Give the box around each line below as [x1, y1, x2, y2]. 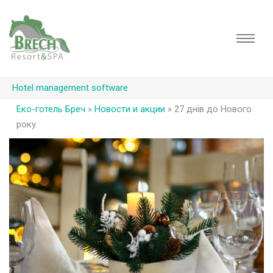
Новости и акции [94, 104, 165, 115]
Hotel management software [12, 82, 128, 93]
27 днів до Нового [174, 104, 252, 115]
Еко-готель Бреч [16, 104, 85, 115]
